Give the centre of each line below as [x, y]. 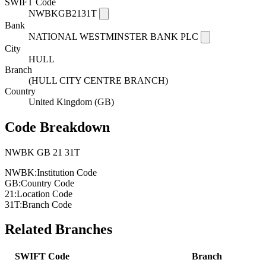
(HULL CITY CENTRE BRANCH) [98, 80]
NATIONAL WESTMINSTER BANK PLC [113, 36]
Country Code [47, 183]
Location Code [45, 194]
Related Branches [58, 229]
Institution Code [67, 172]
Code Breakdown [57, 127]
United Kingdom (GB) [71, 102]
